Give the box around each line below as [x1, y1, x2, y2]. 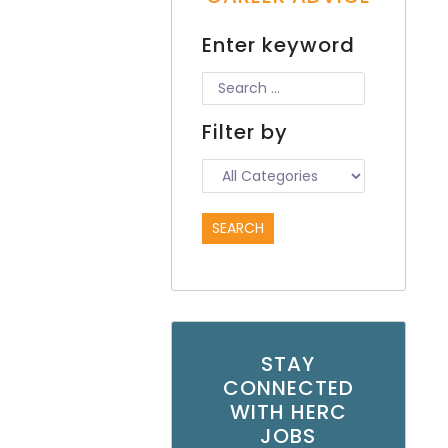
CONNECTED [222, 373, 354, 402]
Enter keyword [201, 30, 355, 59]
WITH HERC [229, 397, 347, 426]
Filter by [201, 117, 288, 146]
